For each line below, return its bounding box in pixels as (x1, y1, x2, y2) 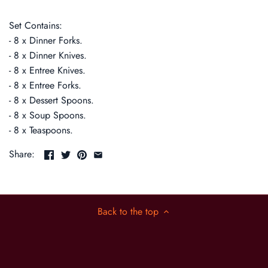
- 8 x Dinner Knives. (9, 48, 87, 63)
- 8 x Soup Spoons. (9, 108, 86, 123)
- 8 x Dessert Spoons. (9, 93, 94, 108)
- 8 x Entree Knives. (9, 63, 86, 78)
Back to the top (97, 205, 159, 219)
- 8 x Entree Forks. (9, 78, 81, 93)
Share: (9, 147, 35, 161)
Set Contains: (9, 19, 62, 33)
